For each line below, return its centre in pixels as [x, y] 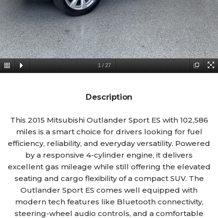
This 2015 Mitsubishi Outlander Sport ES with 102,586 [109, 120]
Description [109, 97]
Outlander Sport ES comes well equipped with [109, 190]
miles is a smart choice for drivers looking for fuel [109, 132]
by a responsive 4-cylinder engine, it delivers [109, 155]
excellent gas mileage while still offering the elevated [109, 167]
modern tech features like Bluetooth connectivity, [109, 202]
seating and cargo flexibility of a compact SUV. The [109, 178]
